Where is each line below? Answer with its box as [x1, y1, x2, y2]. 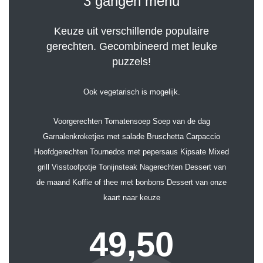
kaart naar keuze [103, 193, 160, 203]
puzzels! [112, 56, 151, 68]
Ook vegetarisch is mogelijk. [83, 87, 180, 97]
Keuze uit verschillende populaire [54, 25, 209, 38]
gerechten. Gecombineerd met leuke [46, 41, 217, 53]
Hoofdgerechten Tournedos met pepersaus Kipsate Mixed [34, 147, 229, 157]
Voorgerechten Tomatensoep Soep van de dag [53, 117, 210, 126]
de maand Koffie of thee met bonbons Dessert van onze [36, 178, 227, 187]
